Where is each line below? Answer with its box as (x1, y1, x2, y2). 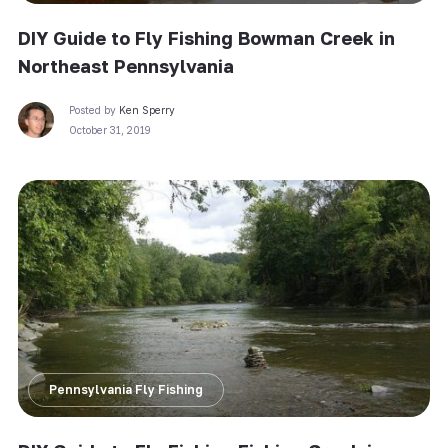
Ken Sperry (118, 103, 175, 116)
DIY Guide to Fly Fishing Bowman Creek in (17, 26, 395, 49)
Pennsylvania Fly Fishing (48, 382, 203, 398)
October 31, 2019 (68, 123, 151, 136)
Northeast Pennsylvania (17, 54, 234, 77)
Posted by (68, 103, 119, 116)
